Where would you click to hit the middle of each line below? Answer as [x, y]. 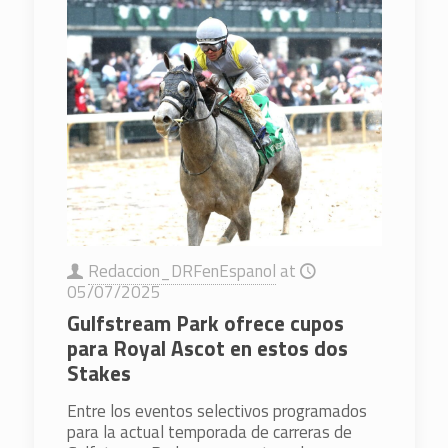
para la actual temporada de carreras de [209, 432]
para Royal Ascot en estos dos [207, 348]
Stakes [98, 373]
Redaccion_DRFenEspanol [181, 271]
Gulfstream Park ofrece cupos [205, 323]
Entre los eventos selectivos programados [216, 411]
